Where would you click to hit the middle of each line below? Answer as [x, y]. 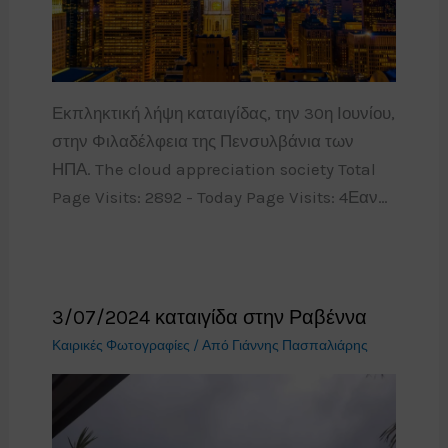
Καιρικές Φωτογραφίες [120, 346]
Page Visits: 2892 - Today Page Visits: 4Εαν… [219, 197]
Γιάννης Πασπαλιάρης [299, 346]
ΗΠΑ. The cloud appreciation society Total [213, 169]
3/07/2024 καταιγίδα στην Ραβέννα [209, 318]
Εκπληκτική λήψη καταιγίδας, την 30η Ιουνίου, [223, 113]
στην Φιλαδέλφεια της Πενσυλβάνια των [202, 141]
